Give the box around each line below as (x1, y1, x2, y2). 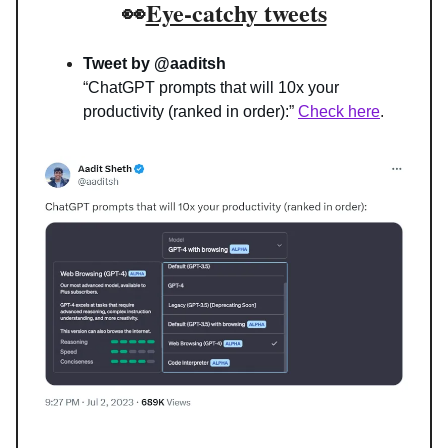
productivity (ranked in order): (83, 102, 289, 120)
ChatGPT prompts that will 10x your (88, 78, 339, 96)
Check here (298, 102, 380, 120)
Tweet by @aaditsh (83, 54, 226, 72)
